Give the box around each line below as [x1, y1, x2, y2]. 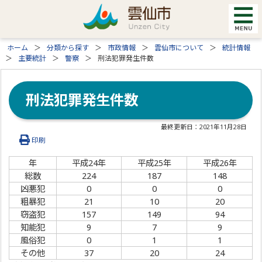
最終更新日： [161, 122, 200, 131]
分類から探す [47, 43, 89, 53]
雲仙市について [154, 43, 204, 53]
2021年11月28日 [199, 122, 247, 131]
